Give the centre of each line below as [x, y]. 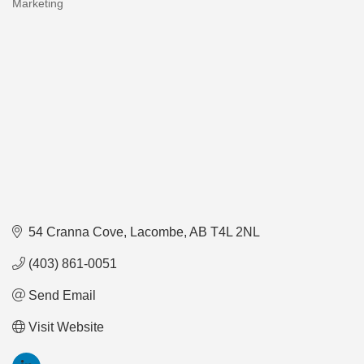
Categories [55, 14]
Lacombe [157, 232]
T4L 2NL [235, 232]
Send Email [62, 295]
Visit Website [66, 327]
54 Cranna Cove [76, 232]
